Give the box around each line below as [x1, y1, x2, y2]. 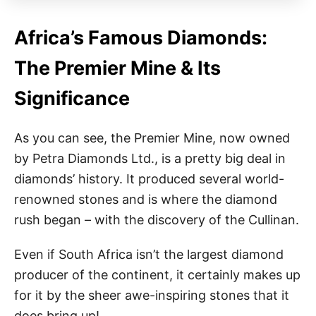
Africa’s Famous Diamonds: [14, 25, 267, 49]
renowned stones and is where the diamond [14, 191, 277, 207]
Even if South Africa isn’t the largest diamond [14, 246, 284, 262]
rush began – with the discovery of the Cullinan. [14, 212, 299, 227]
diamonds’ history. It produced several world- [14, 171, 284, 186]
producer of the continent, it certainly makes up [14, 267, 300, 282]
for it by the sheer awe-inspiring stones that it [14, 287, 289, 303]
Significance [14, 86, 130, 110]
